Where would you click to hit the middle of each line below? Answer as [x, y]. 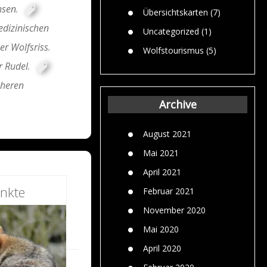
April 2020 [162, 248]
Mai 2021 [161, 153]
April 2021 [162, 172]
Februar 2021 [169, 191]
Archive [178, 104]
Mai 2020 [161, 229]
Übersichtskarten [176, 12]
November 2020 [174, 210]
